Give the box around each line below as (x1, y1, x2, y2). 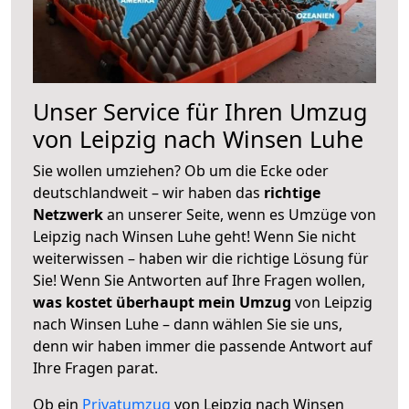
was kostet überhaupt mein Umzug (33, 291, 291, 312)
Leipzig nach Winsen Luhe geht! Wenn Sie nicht (33, 225, 356, 246)
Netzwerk (33, 204, 107, 225)
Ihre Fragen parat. (33, 357, 158, 378)
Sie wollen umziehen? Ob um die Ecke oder (33, 160, 329, 181)
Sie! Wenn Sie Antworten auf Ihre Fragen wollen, (33, 269, 365, 290)
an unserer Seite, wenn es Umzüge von (107, 204, 376, 225)
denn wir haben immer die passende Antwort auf (33, 335, 372, 356)
